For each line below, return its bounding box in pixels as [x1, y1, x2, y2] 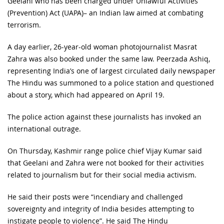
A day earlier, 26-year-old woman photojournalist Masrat [7, 41, 197, 51]
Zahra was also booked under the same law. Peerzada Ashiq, [7, 53, 210, 63]
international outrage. [7, 123, 81, 133]
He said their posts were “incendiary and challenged [7, 191, 183, 201]
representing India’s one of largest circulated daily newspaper [7, 65, 215, 75]
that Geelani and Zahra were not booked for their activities [7, 157, 204, 167]
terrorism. [7, 19, 41, 29]
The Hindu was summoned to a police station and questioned [7, 77, 214, 87]
